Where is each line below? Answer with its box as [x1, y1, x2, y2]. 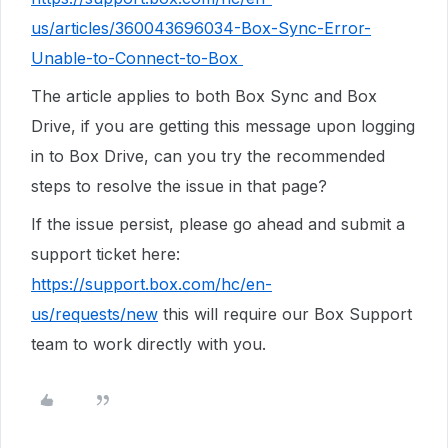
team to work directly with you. [31, 334, 266, 354]
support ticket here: [31, 244, 180, 264]
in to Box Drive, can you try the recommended [31, 146, 385, 166]
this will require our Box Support [158, 304, 412, 324]
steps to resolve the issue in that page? [31, 176, 327, 196]
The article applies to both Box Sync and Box [31, 86, 377, 106]
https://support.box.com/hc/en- [31, 274, 272, 294]
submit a [341, 214, 405, 234]
